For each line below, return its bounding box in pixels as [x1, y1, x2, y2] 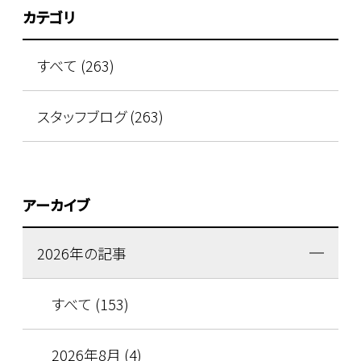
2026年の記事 [36, 243, 127, 264]
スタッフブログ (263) [36, 105, 164, 127]
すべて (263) [36, 54, 114, 76]
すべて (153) [51, 293, 129, 315]
